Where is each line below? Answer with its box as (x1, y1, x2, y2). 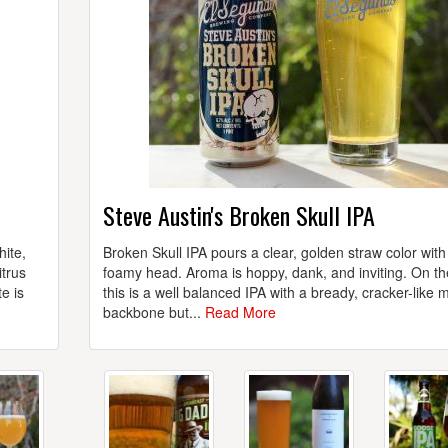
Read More (205, 302, 276, 323)
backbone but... (103, 302, 205, 323)
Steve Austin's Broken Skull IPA (103, 197, 375, 234)
